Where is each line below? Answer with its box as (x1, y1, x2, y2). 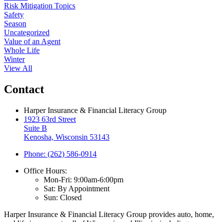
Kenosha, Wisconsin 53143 (24, 133, 110, 142)
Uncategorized (4, 28, 50, 37)
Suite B (24, 124, 47, 133)
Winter (4, 55, 25, 64)
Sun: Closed (44, 193, 82, 202)
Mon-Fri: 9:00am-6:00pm (44, 175, 123, 184)
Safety (4, 10, 24, 19)
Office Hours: (24, 166, 67, 175)
